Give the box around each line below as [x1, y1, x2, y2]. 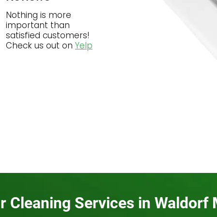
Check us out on [5, 40, 75, 51]
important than [5, 19, 70, 31]
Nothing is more [5, 9, 71, 21]
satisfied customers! [5, 30, 90, 41]
